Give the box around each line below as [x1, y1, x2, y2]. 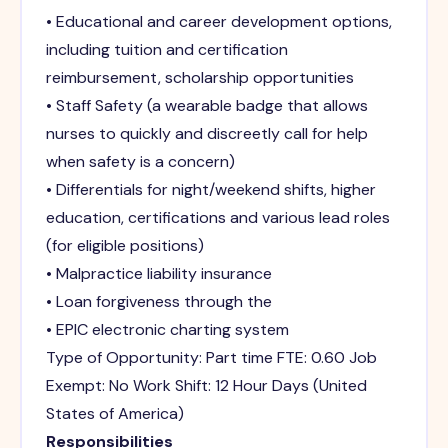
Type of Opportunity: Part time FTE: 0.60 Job [45, 347, 377, 369]
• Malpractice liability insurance [45, 263, 272, 285]
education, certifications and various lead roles [45, 207, 390, 229]
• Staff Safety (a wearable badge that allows [45, 95, 368, 117]
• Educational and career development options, [45, 11, 392, 33]
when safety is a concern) [45, 151, 235, 173]
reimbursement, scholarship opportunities [45, 67, 354, 89]
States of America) [45, 403, 184, 425]
